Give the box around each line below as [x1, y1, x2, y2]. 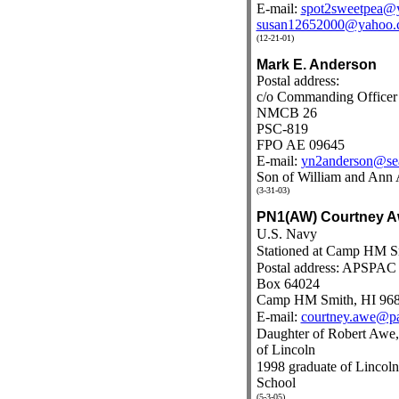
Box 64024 [256, 276, 320, 291]
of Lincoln [256, 342, 315, 357]
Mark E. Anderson [256, 57, 377, 72]
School [256, 375, 296, 390]
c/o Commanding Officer [256, 89, 397, 104]
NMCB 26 [256, 105, 317, 120]
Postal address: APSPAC [256, 260, 396, 275]
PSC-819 [256, 121, 308, 136]
